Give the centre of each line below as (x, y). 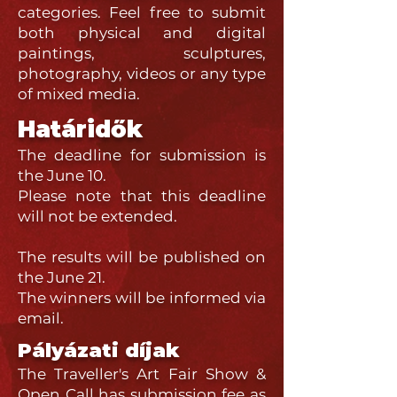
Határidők (84, 129)
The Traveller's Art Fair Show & (142, 374)
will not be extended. (97, 216)
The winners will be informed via (142, 298)
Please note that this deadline (142, 196)
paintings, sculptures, (142, 53)
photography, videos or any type (142, 74)
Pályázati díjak (99, 350)
